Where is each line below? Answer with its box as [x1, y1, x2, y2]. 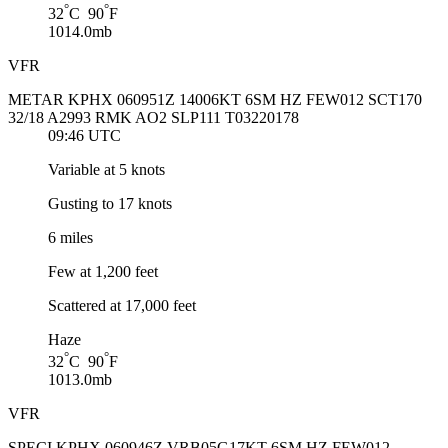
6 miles [48, 229, 93, 247]
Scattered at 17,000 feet [48, 297, 196, 315]
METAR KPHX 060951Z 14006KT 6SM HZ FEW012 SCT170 [8, 91, 422, 109]
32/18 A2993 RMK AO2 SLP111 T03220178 [8, 109, 299, 127]
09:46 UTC [48, 127, 121, 145]
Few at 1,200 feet [48, 263, 158, 281]
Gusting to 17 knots [48, 195, 172, 213]
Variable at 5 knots [48, 161, 165, 179]
